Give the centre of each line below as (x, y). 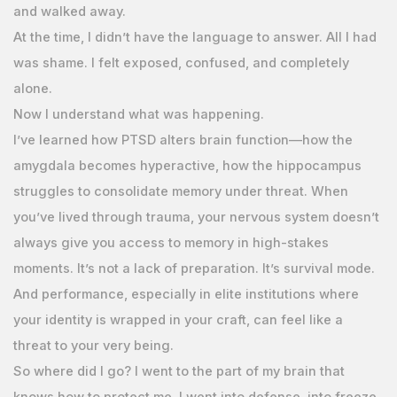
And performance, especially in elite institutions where (186, 294)
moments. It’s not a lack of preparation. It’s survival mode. (194, 268)
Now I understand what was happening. (138, 114)
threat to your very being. (93, 345)
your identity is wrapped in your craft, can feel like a (178, 319)
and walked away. (69, 11)
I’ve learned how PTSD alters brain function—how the (183, 140)
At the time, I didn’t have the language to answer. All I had (195, 37)
